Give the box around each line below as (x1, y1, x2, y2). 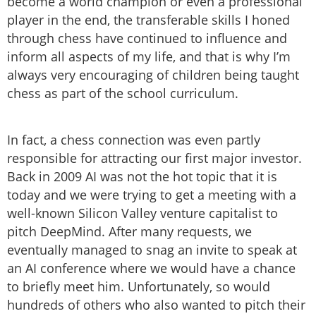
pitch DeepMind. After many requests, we (7, 223, 252, 241)
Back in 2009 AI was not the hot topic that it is (7, 168, 277, 186)
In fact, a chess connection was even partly (7, 131, 260, 149)
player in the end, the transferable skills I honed (7, 11, 290, 29)
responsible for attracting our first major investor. (7, 150, 302, 167)
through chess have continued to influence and (7, 30, 287, 47)
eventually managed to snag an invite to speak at (7, 241, 297, 259)
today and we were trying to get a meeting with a (7, 186, 296, 204)
